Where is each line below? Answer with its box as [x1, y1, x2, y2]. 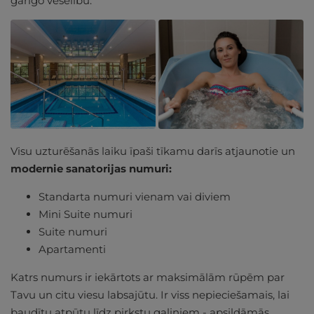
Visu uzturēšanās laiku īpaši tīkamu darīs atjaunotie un [11, 144, 295, 158]
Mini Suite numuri [39, 207, 132, 221]
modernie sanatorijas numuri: [11, 161, 172, 175]
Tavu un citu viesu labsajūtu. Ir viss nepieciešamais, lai [11, 287, 289, 301]
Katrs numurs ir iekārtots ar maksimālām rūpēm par [11, 270, 285, 284]
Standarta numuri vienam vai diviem [39, 189, 231, 203]
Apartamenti [39, 242, 106, 256]
